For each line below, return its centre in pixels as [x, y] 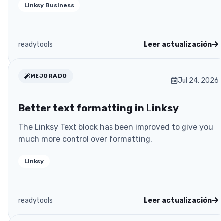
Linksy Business [49, 5]
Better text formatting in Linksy [98, 108]
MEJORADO [49, 76]
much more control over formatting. [85, 139]
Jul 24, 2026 [198, 80]
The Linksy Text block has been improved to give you [116, 127]
